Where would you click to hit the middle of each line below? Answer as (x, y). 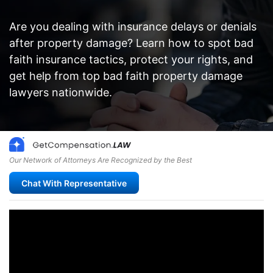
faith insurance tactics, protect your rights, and (131, 59)
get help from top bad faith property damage (126, 76)
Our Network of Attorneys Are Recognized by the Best (101, 160)
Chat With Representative (74, 183)
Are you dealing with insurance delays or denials (133, 27)
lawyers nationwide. (61, 92)
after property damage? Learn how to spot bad (131, 43)
